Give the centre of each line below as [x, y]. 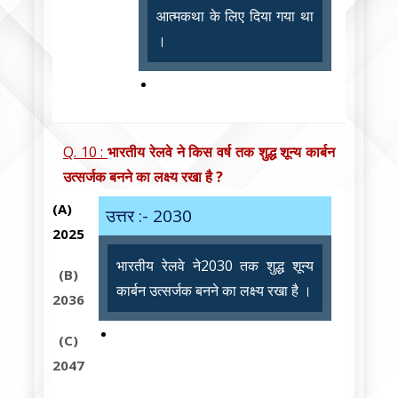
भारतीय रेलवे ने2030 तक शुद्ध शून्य [215, 266]
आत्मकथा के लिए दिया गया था [235, 16]
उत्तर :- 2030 [149, 216]
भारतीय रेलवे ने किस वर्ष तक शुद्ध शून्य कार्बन [222, 152]
